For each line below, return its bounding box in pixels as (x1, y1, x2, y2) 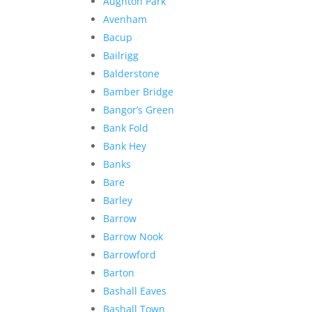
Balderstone (103, 66, 160, 80)
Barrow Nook (103, 229, 164, 243)
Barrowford (103, 247, 157, 261)
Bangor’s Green (103, 102, 175, 116)
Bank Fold (103, 120, 149, 134)
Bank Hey (103, 139, 147, 153)
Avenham (103, 12, 148, 26)
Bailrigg (103, 48, 139, 62)
